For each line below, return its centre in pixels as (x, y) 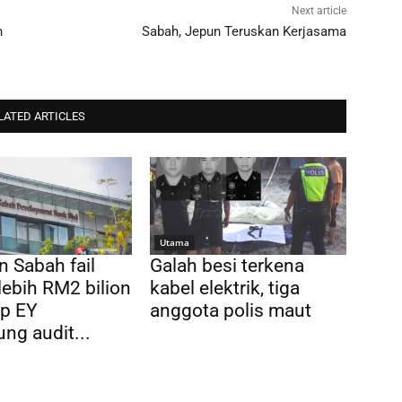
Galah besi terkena (227, 266)
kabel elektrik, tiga (225, 288)
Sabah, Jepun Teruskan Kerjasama (244, 31)
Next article (319, 10)
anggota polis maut (231, 311)
